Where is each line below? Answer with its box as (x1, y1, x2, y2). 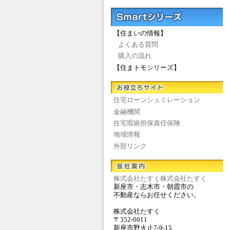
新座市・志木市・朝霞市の (113, 183, 194, 191)
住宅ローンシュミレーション (113, 97, 200, 104)
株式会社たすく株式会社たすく (113, 175, 207, 183)
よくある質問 (118, 41, 158, 48)
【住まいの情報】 (113, 29, 167, 37)
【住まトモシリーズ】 (113, 64, 180, 71)
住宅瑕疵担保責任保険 (113, 119, 180, 127)
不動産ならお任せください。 (113, 191, 200, 199)
